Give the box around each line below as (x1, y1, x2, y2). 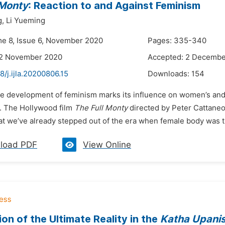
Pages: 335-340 (148, 36, 206, 45)
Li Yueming (6, 16, 45, 25)
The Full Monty (74, 103, 128, 113)
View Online (83, 140, 131, 150)
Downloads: (148, 69, 191, 78)
